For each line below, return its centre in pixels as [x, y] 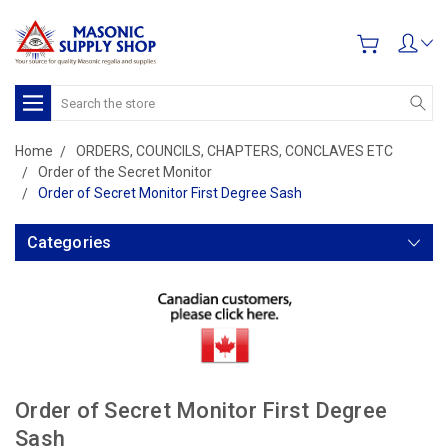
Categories [69, 242]
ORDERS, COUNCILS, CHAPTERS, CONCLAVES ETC [234, 151]
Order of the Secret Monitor [125, 172]
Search [73, 95]
